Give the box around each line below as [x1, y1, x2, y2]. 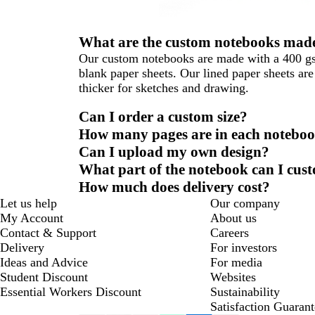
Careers [210, 225, 249, 240]
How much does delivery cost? [79, 178, 270, 195]
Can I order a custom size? [79, 108, 247, 125]
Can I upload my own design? [79, 143, 269, 160]
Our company [210, 195, 280, 210]
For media [210, 255, 262, 269]
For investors [210, 240, 277, 255]
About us [210, 210, 257, 225]
